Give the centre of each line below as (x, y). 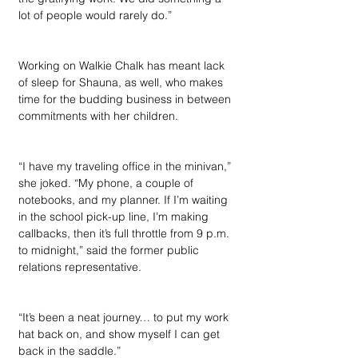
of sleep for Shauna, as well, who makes (122, 82)
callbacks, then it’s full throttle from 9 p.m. (125, 233)
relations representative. (82, 267)
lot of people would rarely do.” (95, 15)
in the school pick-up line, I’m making (115, 217)
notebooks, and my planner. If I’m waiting (125, 200)
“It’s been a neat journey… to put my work (125, 317)
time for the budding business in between (126, 99)
